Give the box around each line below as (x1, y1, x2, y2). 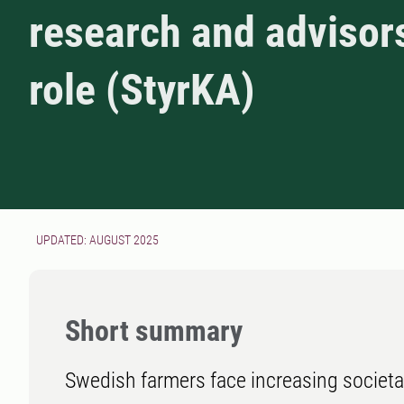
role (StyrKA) (29, 64, 255, 116)
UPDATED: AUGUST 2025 (36, 233, 159, 248)
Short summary (65, 314, 243, 349)
